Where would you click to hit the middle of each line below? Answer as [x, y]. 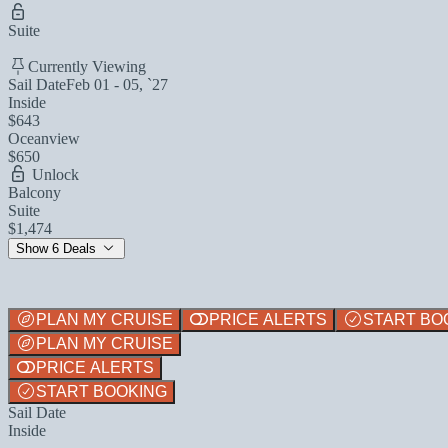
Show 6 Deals [58, 248]
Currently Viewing [87, 66]
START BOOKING [101, 391]
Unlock [53, 174]
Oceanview [44, 138]
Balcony [34, 192]
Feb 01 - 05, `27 [117, 84]
